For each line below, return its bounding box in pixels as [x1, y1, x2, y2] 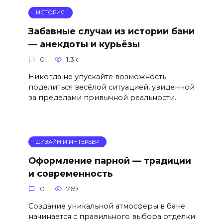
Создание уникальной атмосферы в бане [28, 201, 185, 211]
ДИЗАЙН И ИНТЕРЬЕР [36, 138, 99, 146]
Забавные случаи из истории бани [28, 26, 195, 37]
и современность [28, 168, 113, 179]
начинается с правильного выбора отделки [28, 212, 195, 221]
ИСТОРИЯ [36, 9, 65, 16]
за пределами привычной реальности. [28, 93, 176, 103]
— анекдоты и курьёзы [28, 39, 140, 50]
